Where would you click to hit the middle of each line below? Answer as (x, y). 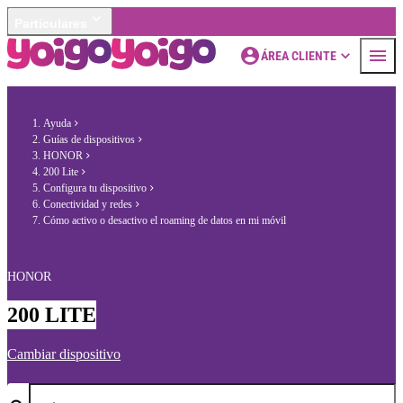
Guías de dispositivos (89, 139)
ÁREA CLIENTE (299, 56)
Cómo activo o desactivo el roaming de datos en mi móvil (165, 220)
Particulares (51, 23)
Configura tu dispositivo (95, 188)
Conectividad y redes (88, 204)
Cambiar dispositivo (64, 354)
